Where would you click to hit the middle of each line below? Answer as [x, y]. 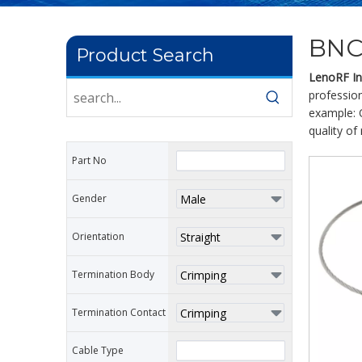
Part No [89, 160]
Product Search [145, 55]
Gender [89, 198]
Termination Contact [119, 312]
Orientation [98, 236]
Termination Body [113, 274]
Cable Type [98, 350]
